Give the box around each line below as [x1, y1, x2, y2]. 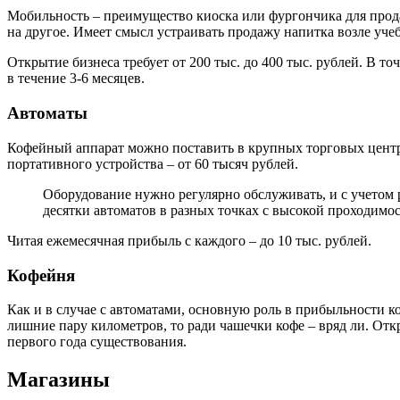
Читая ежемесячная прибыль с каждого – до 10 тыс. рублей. [7, 232, 371, 248]
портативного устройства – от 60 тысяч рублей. [7, 155, 298, 171]
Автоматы [7, 104, 87, 123]
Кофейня [7, 265, 75, 285]
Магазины [7, 368, 110, 392]
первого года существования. [7, 334, 187, 350]
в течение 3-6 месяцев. [7, 71, 145, 87]
